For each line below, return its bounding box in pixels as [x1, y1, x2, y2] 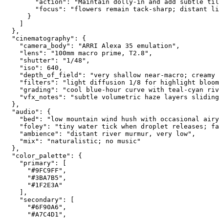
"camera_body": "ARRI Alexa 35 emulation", [4, 42, 180, 49]
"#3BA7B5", [4, 174, 66, 181]
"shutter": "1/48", [4, 56, 90, 64]
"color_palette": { [4, 152, 82, 159]
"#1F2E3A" [4, 181, 63, 189]
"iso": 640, [4, 64, 63, 71]
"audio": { [4, 108, 51, 115]
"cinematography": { [4, 34, 86, 42]
